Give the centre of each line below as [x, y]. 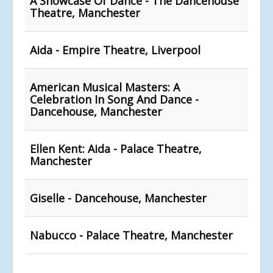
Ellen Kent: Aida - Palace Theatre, [116, 148]
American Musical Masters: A [105, 87]
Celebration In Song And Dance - [114, 99]
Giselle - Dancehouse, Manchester [118, 198]
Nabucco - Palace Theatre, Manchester [131, 235]
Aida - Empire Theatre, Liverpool [115, 50]
